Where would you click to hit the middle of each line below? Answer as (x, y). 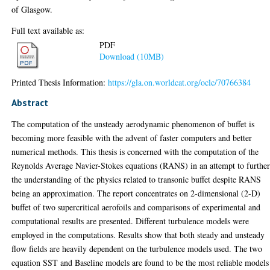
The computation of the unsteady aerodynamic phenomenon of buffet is (133, 124)
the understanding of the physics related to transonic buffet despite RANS (137, 179)
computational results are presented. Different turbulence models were (130, 221)
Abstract (30, 102)
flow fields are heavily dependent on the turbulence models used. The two (137, 248)
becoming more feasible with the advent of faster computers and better (132, 137)
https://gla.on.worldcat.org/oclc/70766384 (180, 82)
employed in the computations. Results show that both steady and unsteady (138, 234)
